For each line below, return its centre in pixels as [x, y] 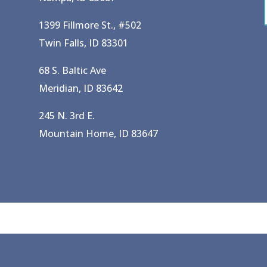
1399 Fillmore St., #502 [90, 25]
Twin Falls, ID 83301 [83, 43]
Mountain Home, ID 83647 [98, 134]
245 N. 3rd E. [66, 116]
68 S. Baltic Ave [72, 71]
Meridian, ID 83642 [80, 89]
